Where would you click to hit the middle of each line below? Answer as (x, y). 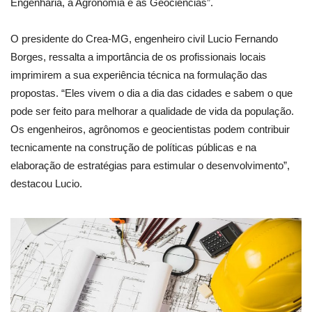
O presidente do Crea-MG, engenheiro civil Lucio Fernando (144, 38)
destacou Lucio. (46, 183)
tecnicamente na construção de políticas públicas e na (133, 147)
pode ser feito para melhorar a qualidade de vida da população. (152, 111)
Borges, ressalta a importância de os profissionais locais (138, 56)
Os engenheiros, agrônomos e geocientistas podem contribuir (150, 129)
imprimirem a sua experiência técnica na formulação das (139, 75)
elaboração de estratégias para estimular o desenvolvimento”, (150, 165)
